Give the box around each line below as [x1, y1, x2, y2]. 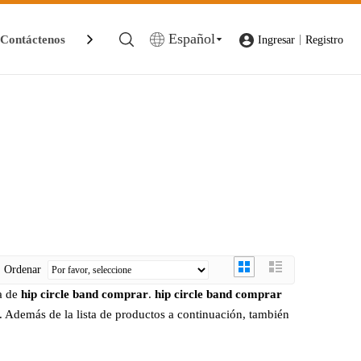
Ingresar [258, 33, 295, 46]
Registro [305, 33, 343, 46]
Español [168, 31, 215, 47]
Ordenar [4, 263, 48, 276]
